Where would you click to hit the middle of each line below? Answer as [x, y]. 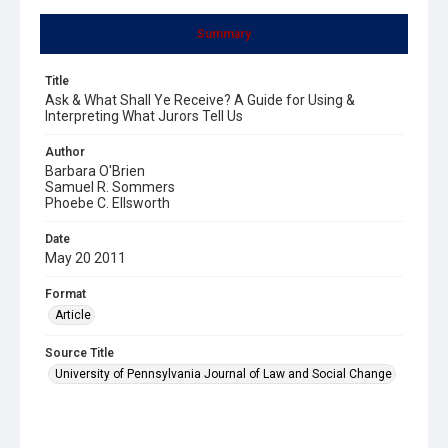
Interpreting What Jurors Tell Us [144, 115]
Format [65, 293]
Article [73, 314]
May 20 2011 [85, 257]
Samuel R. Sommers [110, 186]
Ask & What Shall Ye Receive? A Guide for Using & [200, 99]
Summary [224, 33]
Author [65, 151]
